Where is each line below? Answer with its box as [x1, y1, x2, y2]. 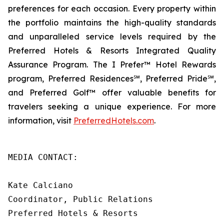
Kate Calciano [8, 180, 73, 190]
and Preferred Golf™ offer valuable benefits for [8, 87, 216, 97]
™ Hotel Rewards [144, 59, 216, 69]
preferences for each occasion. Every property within [8, 3, 216, 13]
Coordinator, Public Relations [8, 194, 153, 204]
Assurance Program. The [8, 59, 112, 69]
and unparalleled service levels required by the [8, 31, 216, 41]
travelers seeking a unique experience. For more [8, 101, 216, 111]
